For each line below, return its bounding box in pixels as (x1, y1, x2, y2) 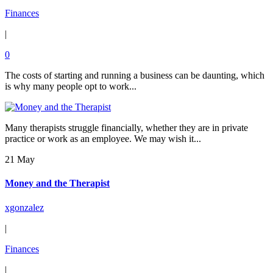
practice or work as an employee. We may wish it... (5, 133, 201, 144)
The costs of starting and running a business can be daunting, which (5, 70, 264, 80)
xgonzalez (5, 202, 44, 213)
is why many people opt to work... (5, 81, 136, 91)
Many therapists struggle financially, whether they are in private (5, 122, 248, 133)
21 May (5, 154, 35, 165)
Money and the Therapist (5, 178, 110, 189)
